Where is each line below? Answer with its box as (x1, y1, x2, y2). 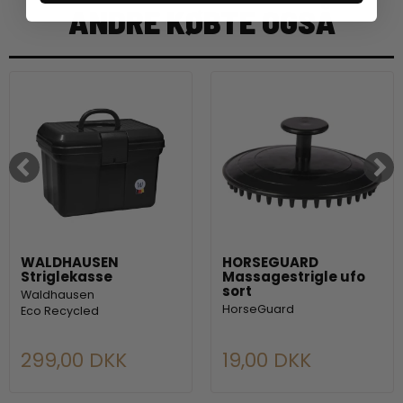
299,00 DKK (21, 346, 127, 373)
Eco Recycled (21, 303, 99, 319)
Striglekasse (21, 267, 112, 287)
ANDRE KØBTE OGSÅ (67, 2, 336, 41)
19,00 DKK (222, 346, 311, 373)
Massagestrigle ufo (222, 267, 365, 287)
